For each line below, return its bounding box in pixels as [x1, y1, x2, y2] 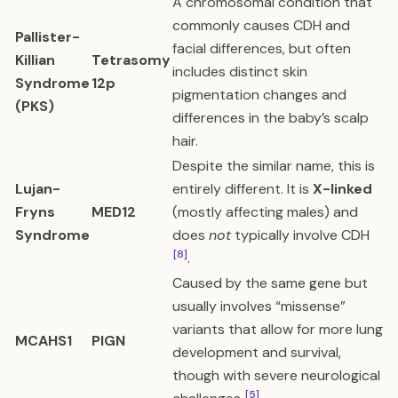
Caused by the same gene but [172, 274, 368, 292]
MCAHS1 [15, 331, 72, 350]
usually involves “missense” [172, 297, 346, 315]
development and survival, [172, 343, 341, 362]
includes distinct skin [172, 62, 307, 81]
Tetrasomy [92, 51, 171, 69]
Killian [15, 51, 55, 69]
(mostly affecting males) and [172, 203, 358, 221]
